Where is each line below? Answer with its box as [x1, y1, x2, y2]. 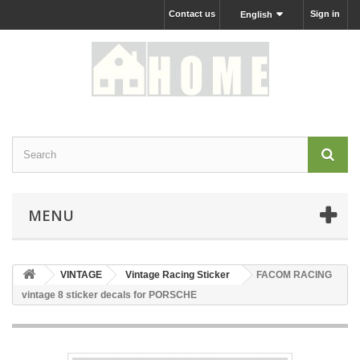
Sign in [310, 9, 340, 18]
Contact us [168, 9, 215, 18]
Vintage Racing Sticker [125, 269, 230, 280]
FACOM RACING [256, 269, 332, 280]
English [240, 10, 273, 19]
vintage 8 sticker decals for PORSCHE [22, 289, 197, 301]
